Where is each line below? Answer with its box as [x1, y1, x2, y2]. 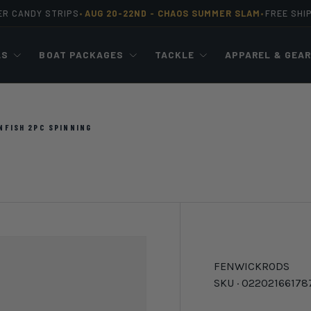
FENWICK [214, 260, 262, 274]
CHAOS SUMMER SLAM [157, 8, 260, 19]
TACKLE [154, 49, 194, 60]
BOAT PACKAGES [39, 49, 124, 60]
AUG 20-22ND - [84, 8, 155, 19]
